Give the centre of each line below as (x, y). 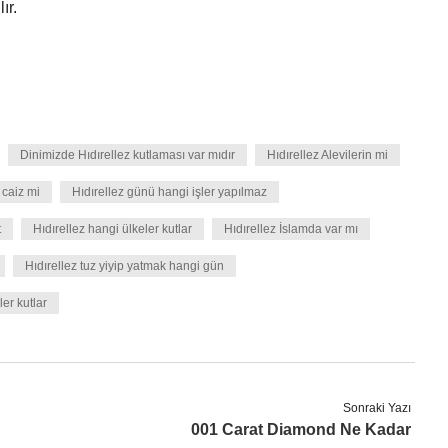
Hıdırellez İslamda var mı (291, 229)
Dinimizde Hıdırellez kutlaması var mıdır (127, 155)
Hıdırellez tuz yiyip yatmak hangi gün (124, 266)
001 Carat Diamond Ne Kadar (301, 429)
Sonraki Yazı (377, 408)
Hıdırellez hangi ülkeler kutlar (112, 229)
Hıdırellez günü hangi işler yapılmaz (169, 192)
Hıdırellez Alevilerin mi (327, 155)
